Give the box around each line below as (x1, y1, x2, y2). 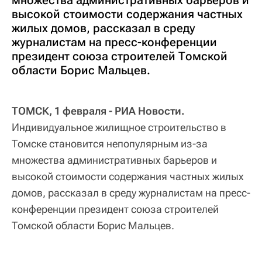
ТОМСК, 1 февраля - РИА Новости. (12, 105, 185, 118)
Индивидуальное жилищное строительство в (12, 121, 226, 134)
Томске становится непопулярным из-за (12, 137, 208, 150)
